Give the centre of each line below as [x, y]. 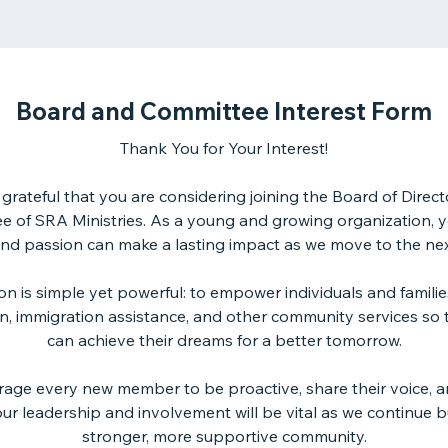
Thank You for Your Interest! [224, 148]
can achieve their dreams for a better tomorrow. [224, 340]
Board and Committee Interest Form [224, 111]
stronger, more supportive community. [224, 436]
